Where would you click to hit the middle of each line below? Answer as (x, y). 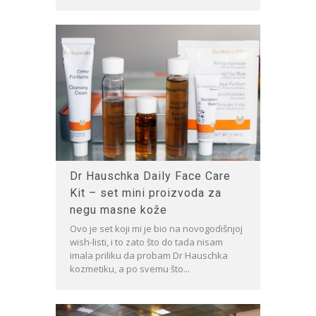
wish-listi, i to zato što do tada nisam (146, 242)
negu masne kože (119, 209)
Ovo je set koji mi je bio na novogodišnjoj (156, 228)
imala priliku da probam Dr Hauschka (149, 255)
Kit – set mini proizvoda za (146, 193)
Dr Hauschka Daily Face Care (150, 176)
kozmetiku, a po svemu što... (130, 268)
